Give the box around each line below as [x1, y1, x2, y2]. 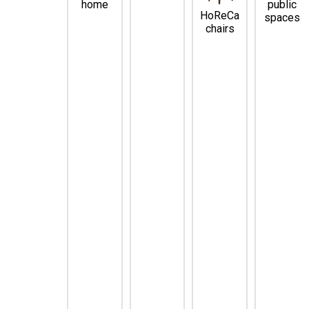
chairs [205, 22, 235, 36]
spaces [264, 10, 301, 24]
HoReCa [200, 9, 240, 23]
